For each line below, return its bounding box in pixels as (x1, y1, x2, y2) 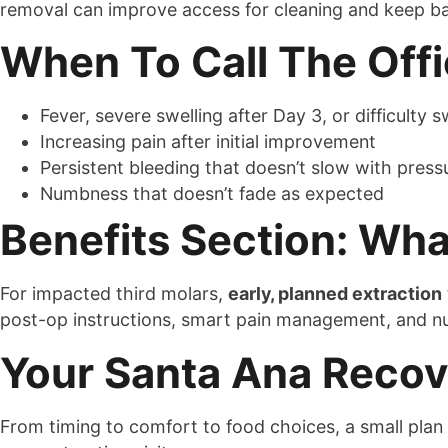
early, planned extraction (228, 283, 442, 305)
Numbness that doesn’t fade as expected (40, 183, 384, 205)
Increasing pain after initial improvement (40, 131, 376, 153)
